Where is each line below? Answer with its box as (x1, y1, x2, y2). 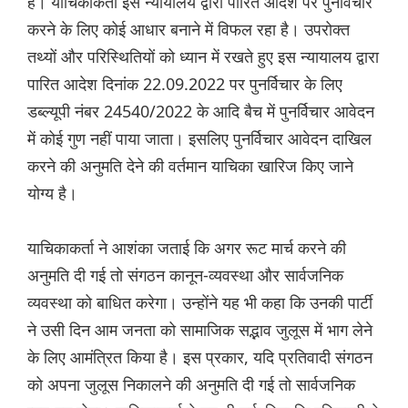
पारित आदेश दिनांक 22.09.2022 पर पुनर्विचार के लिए (27, 73, 342, 96)
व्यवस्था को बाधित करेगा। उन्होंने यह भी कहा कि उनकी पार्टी (27, 291, 372, 314)
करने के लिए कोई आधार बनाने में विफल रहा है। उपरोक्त (27, 18, 350, 41)
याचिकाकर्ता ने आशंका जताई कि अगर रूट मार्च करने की (27, 237, 346, 260)
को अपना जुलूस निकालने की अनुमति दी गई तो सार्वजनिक (27, 373, 355, 396)
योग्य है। (27, 182, 77, 205)
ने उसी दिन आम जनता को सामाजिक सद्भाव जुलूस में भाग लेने (27, 319, 372, 342)
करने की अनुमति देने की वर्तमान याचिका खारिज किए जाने (27, 155, 353, 178)
